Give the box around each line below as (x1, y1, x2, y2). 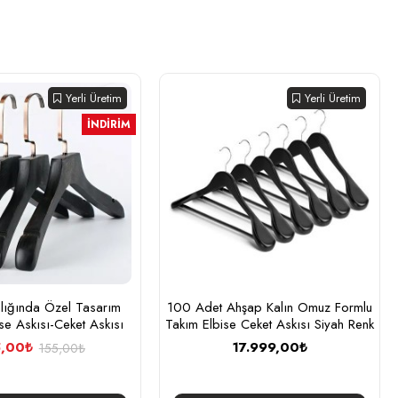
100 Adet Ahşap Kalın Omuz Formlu (167, 298, 373, 317)
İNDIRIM (87, 116, 131, 133)
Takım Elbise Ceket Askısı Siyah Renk (165, 314, 375, 334)
